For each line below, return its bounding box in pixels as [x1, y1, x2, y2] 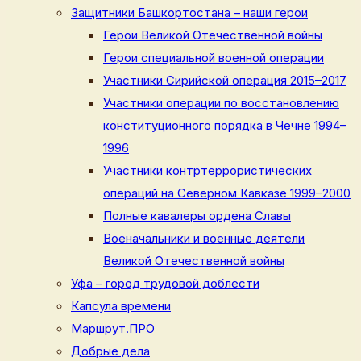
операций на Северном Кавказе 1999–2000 [103, 185, 351, 201]
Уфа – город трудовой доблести [71, 276, 259, 291]
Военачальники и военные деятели [103, 230, 305, 246]
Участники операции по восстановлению [103, 95, 339, 110]
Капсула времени [71, 298, 171, 313]
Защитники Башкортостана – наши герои [71, 5, 308, 20]
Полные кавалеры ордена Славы [103, 208, 291, 223]
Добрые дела [71, 343, 150, 359]
